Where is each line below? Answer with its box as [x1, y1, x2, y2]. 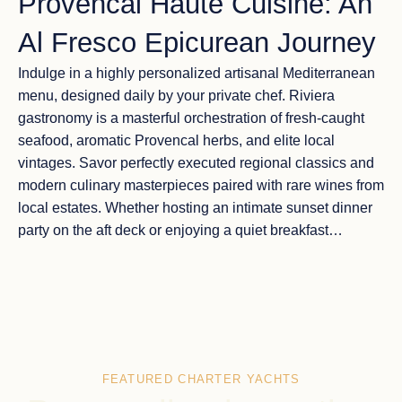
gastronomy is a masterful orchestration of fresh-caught [18, 110, 364, 126]
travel [18, 290, 53, 305]
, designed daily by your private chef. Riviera [54, 88, 335, 103]
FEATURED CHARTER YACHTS [101, 372, 301, 386]
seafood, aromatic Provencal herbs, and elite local [18, 133, 335, 148]
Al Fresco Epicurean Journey [18, 27, 376, 58]
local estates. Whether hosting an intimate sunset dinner [18, 200, 372, 215]
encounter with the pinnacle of [18, 267, 212, 283]
